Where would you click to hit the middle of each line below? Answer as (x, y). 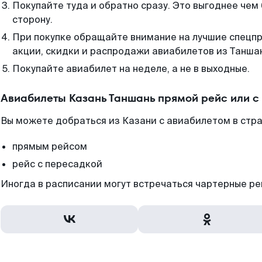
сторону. (32, 20)
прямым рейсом (50, 146)
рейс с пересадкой (57, 164)
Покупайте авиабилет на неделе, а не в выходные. (131, 69)
